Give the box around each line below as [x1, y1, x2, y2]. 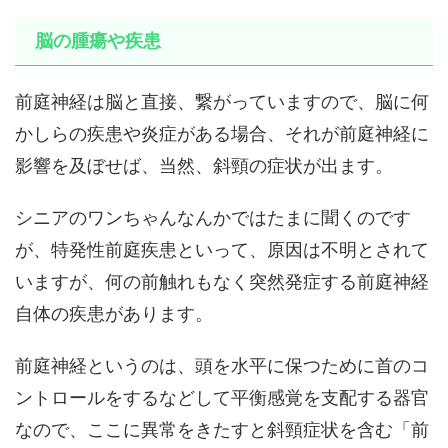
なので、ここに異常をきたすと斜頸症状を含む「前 [15, 419, 429, 441]
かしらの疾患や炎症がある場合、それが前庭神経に [15, 123, 429, 145]
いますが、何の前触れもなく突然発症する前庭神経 [15, 271, 429, 293]
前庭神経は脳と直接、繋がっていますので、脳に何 [15, 91, 429, 113]
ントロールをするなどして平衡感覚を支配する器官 [15, 387, 429, 409]
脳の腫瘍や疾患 [35, 30, 161, 52]
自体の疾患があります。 [15, 303, 213, 325]
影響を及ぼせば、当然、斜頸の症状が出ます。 [15, 155, 393, 177]
